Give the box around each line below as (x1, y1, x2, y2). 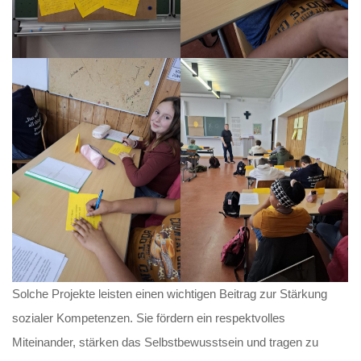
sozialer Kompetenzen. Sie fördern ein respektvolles (12, 311, 286, 326)
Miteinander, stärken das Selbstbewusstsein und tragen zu (12, 335, 319, 350)
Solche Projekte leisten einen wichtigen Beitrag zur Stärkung (12, 287, 328, 301)
